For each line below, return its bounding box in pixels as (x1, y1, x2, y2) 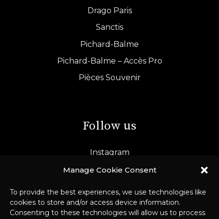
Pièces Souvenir (78, 73, 141, 83)
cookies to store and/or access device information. (10, 198, 180, 207)
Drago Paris (87, 6, 132, 16)
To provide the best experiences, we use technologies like (10, 188, 206, 197)
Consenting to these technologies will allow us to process (10, 208, 205, 217)
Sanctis (96, 22, 123, 32)
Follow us (83, 118, 136, 134)
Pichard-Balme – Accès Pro (57, 56, 162, 66)
